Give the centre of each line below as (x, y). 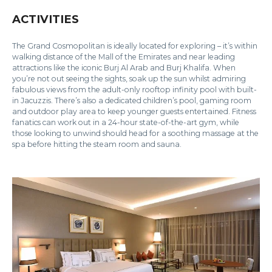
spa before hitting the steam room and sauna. (97, 144)
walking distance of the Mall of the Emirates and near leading (124, 57)
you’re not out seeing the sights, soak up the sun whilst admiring (129, 79)
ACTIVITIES (46, 19)
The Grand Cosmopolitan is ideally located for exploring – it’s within (135, 46)
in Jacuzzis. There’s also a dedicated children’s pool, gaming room (132, 101)
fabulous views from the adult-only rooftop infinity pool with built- (134, 90)
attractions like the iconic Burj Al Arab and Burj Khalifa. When (124, 68)
